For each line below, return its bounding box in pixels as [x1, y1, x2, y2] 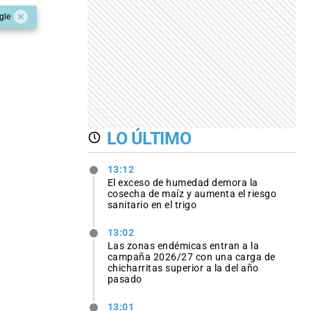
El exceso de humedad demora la [107, 177, 258, 189]
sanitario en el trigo [107, 199, 197, 211]
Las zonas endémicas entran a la [107, 240, 260, 252]
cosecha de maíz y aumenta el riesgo [107, 188, 277, 200]
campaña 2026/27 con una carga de [107, 251, 276, 263]
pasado [107, 274, 142, 285]
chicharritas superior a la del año [107, 262, 259, 274]
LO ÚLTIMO [107, 128, 192, 149]
